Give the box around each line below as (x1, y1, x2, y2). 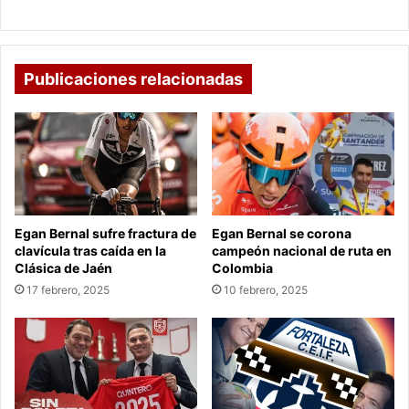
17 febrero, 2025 (26, 283, 110, 298)
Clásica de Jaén (15, 260, 112, 277)
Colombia (212, 260, 273, 277)
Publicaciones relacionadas (24, 69, 243, 89)
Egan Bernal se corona (212, 225, 351, 242)
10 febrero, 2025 (224, 283, 308, 298)
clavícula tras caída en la (15, 243, 166, 259)
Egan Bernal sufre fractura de (15, 225, 196, 242)
